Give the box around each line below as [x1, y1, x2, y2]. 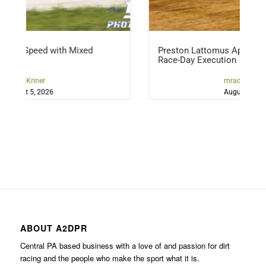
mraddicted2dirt [157, 77, 210, 85]
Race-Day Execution [91, 55, 170, 66]
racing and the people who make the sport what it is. [20, 252, 199, 264]
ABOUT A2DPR [20, 221, 87, 234]
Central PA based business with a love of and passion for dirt [20, 239, 230, 251]
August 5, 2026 [157, 88, 207, 97]
